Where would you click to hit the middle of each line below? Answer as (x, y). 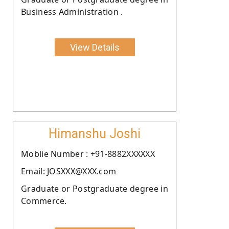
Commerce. (44, 201)
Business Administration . (72, 12)
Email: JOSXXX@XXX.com (69, 171)
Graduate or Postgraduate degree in (95, 188)
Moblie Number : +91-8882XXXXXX (88, 154)
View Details (95, 47)
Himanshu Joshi (95, 133)
